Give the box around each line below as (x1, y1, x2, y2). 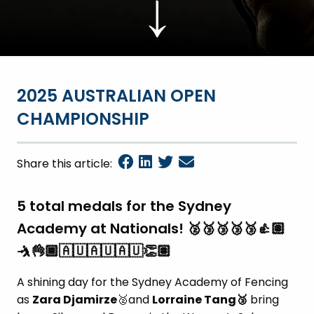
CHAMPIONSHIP (17, 107, 149, 130)
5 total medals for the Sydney (17, 196, 231, 216)
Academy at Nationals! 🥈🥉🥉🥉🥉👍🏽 (17, 219, 285, 238)
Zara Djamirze (32, 292, 117, 308)
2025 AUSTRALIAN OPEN (17, 84, 216, 107)
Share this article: (17, 156, 112, 172)
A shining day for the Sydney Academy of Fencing (17, 274, 288, 290)
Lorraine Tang (152, 292, 236, 308)
